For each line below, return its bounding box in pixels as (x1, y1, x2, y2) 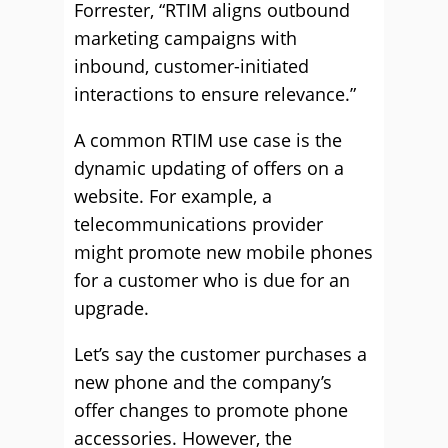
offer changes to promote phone (74, 398, 348, 422)
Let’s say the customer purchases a (74, 342, 367, 366)
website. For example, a (74, 184, 272, 208)
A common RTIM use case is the (74, 128, 342, 152)
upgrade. (74, 296, 149, 320)
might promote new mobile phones (74, 240, 373, 264)
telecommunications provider (74, 212, 323, 236)
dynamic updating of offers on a (74, 156, 344, 180)
